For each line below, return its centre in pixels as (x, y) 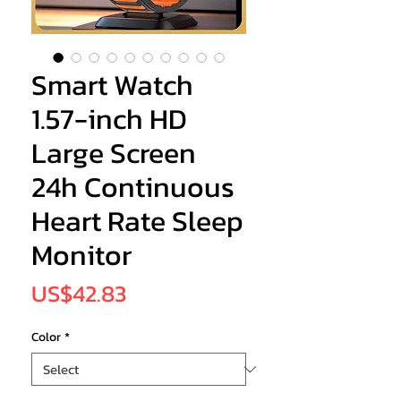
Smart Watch (112, 85)
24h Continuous (133, 188)
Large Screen (114, 154)
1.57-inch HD (109, 119)
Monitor (81, 256)
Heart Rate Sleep (137, 222)
